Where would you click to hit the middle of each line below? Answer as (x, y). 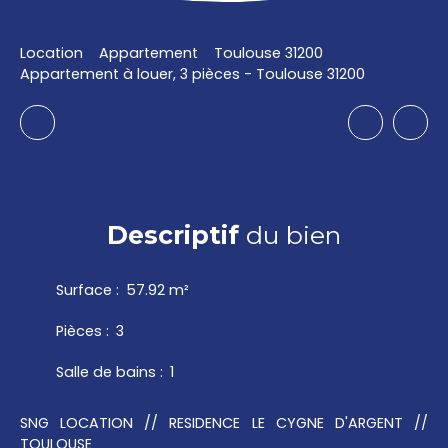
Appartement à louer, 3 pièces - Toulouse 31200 (192, 74)
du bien (290, 235)
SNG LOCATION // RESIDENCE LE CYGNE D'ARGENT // (224, 423)
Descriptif (173, 235)
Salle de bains (106, 372)
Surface (84, 290)
